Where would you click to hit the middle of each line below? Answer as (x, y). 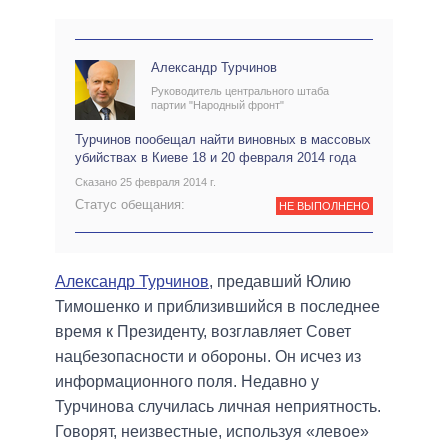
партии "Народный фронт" (217, 104)
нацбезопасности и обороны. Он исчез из (208, 357)
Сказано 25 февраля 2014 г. (145, 181)
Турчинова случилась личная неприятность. (218, 407)
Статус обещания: (130, 205)
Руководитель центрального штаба (240, 90)
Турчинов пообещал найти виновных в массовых (223, 140)
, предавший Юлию (280, 282)
